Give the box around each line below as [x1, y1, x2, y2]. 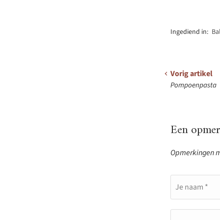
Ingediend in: [170, 27, 208, 37]
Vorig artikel [170, 68, 213, 79]
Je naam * [175, 182, 208, 192]
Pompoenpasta [170, 80, 217, 90]
